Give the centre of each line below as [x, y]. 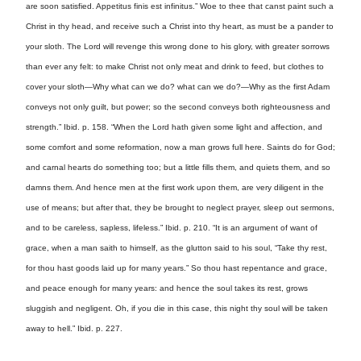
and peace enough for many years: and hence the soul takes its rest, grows [167, 288]
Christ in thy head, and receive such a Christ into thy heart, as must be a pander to [180, 27]
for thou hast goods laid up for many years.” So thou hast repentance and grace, [176, 268]
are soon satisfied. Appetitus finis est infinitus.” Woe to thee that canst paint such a [180, 6]
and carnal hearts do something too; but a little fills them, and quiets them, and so [178, 168]
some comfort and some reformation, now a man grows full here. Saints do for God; [180, 147]
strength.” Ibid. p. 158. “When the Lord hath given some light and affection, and [174, 127]
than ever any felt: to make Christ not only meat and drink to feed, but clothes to [175, 67]
